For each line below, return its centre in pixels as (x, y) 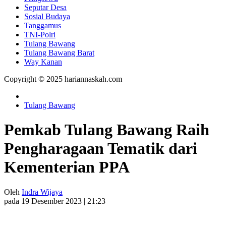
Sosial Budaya (47, 16)
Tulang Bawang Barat (59, 52)
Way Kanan (43, 62)
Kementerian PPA (67, 167)
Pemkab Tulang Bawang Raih (107, 130)
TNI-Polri (40, 34)
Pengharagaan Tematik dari (101, 149)
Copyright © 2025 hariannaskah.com (63, 79)
